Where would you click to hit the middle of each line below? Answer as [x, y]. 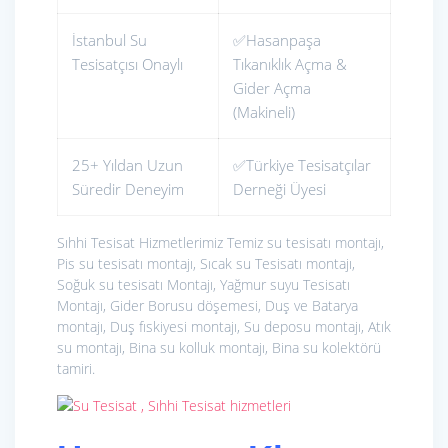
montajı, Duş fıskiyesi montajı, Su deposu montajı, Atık [224, 327]
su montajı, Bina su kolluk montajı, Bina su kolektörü [219, 348]
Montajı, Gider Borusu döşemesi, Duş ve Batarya [207, 306]
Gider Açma [272, 88]
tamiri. [76, 369]
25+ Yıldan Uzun [127, 165]
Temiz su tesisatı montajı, [305, 243]
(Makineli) [264, 112]
